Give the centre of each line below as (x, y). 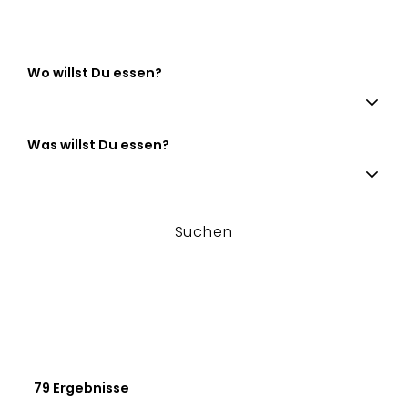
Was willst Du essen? (98, 145)
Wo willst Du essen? (95, 73)
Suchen (204, 232)
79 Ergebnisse (82, 388)
